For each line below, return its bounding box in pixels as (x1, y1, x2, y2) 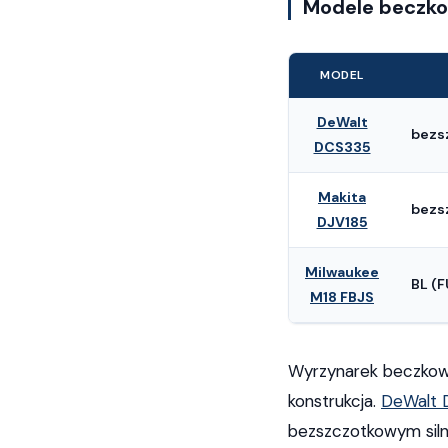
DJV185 (316, 213, 368, 231)
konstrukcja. (288, 390, 381, 412)
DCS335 (313, 138, 371, 156)
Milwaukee (305, 263, 379, 281)
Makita (318, 188, 366, 206)
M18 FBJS (310, 288, 374, 306)
